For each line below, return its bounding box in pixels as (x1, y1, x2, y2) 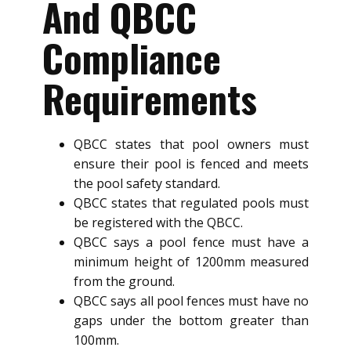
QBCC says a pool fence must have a (74, 233, 309, 251)
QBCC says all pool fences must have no (74, 292, 309, 310)
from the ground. (74, 273, 175, 291)
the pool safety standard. (74, 175, 220, 193)
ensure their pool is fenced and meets (74, 155, 309, 173)
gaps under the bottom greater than (74, 312, 309, 330)
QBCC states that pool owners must (74, 136, 309, 154)
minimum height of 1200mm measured (74, 253, 309, 271)
